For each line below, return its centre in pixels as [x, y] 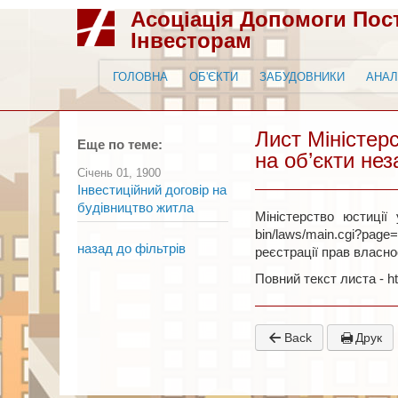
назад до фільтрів [131, 249]
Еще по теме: [120, 145]
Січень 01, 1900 [119, 173]
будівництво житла [135, 208]
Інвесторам [191, 40]
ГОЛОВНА [140, 77]
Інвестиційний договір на [152, 190]
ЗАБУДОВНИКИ [302, 77]
